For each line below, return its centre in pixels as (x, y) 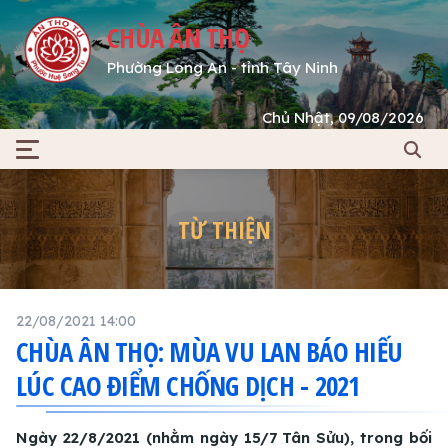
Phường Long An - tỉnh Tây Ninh (223, 67)
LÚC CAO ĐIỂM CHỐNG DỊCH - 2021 (188, 386)
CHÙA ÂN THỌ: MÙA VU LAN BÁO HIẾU (209, 352)
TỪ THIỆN (224, 229)
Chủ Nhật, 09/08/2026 (343, 118)
